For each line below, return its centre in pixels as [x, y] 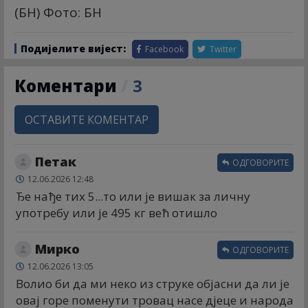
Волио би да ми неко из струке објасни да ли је [153, 284]
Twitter [222, 49]
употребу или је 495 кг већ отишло [117, 213]
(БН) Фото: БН [58, 13]
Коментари [68, 86]
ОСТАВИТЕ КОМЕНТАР [87, 120]
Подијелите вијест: [73, 49]
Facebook [163, 49]
